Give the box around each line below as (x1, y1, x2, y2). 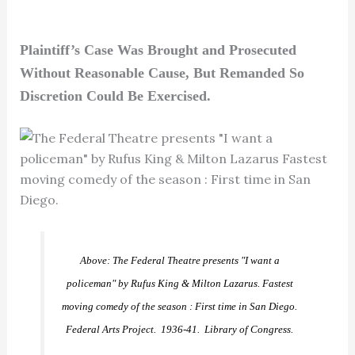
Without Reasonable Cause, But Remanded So (19, 64, 304, 81)
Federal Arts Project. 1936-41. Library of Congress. (66, 323, 293, 335)
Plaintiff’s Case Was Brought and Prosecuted (19, 41, 296, 58)
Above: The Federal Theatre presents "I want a (79, 254, 280, 266)
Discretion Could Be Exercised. (19, 87, 211, 104)
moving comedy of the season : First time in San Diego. (62, 300, 297, 312)
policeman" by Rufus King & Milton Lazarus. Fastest (66, 277, 293, 289)
